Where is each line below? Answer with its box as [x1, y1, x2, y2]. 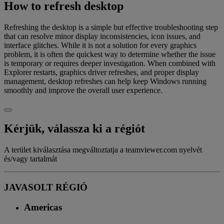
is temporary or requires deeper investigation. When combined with [4, 59, 215, 68]
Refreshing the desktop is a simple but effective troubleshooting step [4, 23, 218, 32]
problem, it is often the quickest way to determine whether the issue [4, 50, 215, 59]
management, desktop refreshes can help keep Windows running [4, 77, 206, 86]
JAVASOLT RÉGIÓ [4, 181, 87, 192]
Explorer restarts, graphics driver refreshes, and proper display [4, 68, 199, 77]
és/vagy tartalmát [4, 154, 57, 163]
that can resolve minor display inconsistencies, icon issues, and [4, 32, 200, 41]
